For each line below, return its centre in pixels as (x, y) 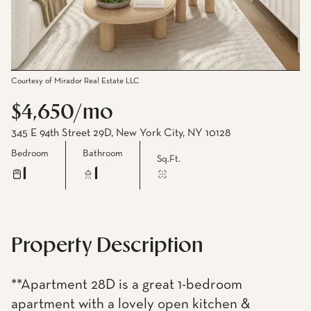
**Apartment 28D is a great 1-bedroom (127, 285)
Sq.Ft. (169, 159)
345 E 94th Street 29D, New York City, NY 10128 (121, 133)
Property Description (107, 246)
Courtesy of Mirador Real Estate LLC (75, 81)
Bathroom (103, 153)
